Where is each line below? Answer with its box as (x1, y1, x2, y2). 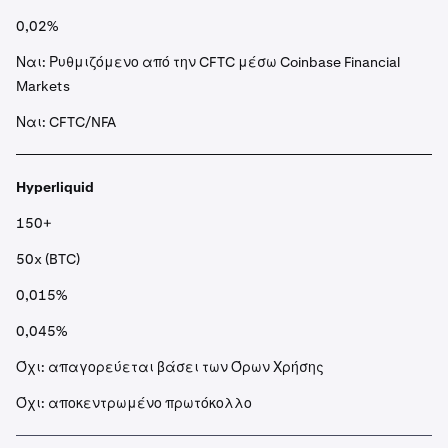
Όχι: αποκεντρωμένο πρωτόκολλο (16, 394, 252, 412)
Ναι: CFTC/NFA (16, 113, 116, 131)
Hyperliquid (16, 178, 94, 196)
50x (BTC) (16, 250, 80, 268)
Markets (16, 77, 70, 95)
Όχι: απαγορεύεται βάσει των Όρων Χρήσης (16, 358, 324, 376)
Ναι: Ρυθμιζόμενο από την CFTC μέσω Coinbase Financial (16, 53, 400, 71)
